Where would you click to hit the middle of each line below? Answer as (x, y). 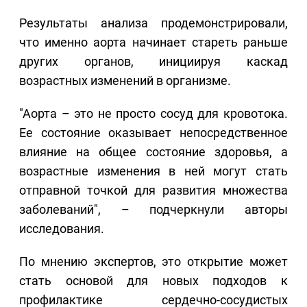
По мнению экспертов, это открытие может (153, 262)
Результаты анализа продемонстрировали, (153, 23)
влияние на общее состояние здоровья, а (153, 152)
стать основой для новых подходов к (153, 281)
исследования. (62, 229)
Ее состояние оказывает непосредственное (153, 133)
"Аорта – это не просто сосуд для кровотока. (153, 114)
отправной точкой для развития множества (153, 191)
